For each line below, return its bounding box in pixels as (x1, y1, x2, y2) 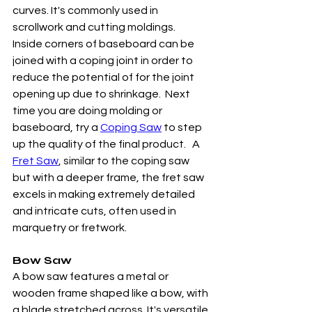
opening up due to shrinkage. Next (13, 88, 192, 100)
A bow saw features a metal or (13, 271, 171, 282)
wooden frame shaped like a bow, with (13, 288, 210, 299)
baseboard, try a (13, 122, 100, 133)
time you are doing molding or (13, 105, 164, 116)
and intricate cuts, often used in (13, 205, 178, 217)
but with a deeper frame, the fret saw (13, 172, 206, 183)
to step (162, 122, 204, 133)
